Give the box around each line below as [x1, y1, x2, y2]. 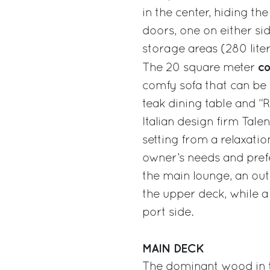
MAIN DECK [142, 243, 204, 254]
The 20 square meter [142, 62, 258, 74]
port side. [142, 207, 193, 218]
